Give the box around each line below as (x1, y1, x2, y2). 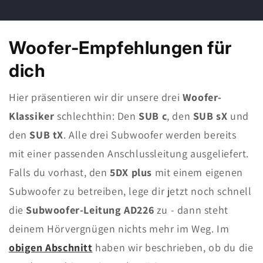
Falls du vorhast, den (9, 166, 110, 180)
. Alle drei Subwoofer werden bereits (63, 128, 237, 142)
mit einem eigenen (152, 166, 243, 180)
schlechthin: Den (54, 109, 139, 123)
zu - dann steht (154, 203, 228, 217)
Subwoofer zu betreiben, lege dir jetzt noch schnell (9, 184, 252, 198)
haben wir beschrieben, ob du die (92, 241, 254, 255)
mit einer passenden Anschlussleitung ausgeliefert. (9, 147, 249, 161)
